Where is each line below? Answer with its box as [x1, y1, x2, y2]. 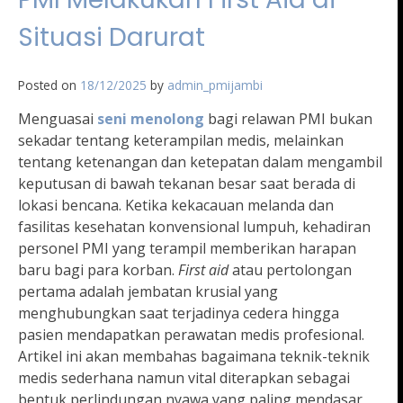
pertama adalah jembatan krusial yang [18, 282, 278, 302]
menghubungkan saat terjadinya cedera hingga [18, 303, 339, 324]
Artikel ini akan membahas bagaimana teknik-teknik [18, 346, 370, 367]
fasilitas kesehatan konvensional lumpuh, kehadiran [18, 217, 371, 237]
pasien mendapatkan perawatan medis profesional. [18, 325, 364, 345]
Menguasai [18, 109, 97, 130]
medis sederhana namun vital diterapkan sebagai [18, 368, 350, 389]
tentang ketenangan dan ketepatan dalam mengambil [18, 152, 382, 173]
